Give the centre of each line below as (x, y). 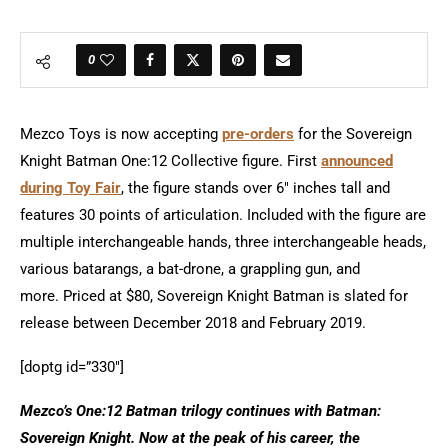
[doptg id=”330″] (72, 367)
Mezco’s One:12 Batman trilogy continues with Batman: (200, 411)
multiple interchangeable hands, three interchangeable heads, (223, 242)
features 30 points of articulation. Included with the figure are (223, 215)
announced (357, 161)
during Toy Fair (70, 188)
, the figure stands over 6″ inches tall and (255, 188)
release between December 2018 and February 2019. (193, 323)
